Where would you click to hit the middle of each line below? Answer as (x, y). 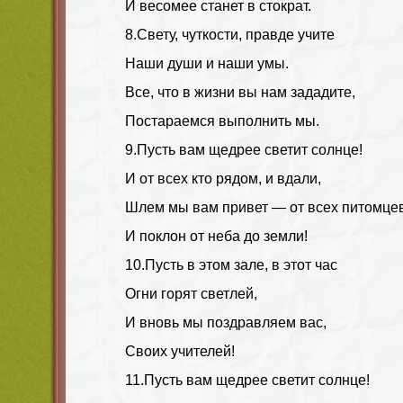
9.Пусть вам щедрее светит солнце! (244, 149)
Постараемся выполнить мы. (222, 121)
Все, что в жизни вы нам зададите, (240, 92)
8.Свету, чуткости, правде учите (230, 34)
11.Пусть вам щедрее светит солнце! (247, 380)
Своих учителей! (180, 351)
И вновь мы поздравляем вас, (226, 322)
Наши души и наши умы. (207, 63)
